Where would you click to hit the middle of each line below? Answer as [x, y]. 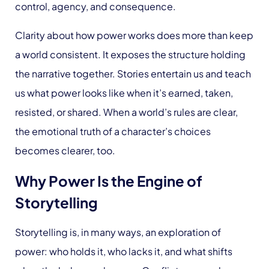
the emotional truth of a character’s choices [113, 131]
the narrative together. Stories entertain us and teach [133, 74]
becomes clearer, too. [65, 151]
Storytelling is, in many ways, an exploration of [118, 232]
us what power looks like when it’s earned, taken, [124, 93]
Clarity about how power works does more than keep [134, 35]
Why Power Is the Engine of [109, 181]
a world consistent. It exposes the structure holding [130, 55]
